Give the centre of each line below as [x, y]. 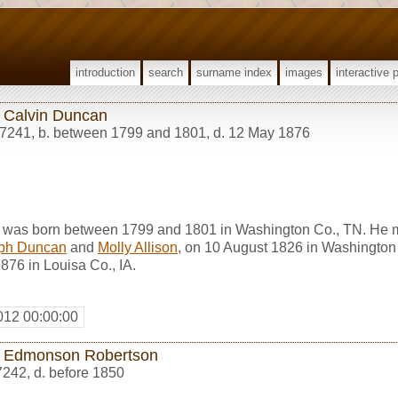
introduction [105, 72]
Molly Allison [138, 247]
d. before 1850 [79, 372]
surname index [234, 72]
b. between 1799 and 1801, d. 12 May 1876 [174, 132]
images [304, 72]
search [166, 72]
